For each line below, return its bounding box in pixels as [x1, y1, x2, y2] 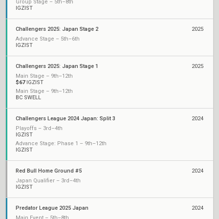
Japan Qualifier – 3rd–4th [16, 177, 81, 184]
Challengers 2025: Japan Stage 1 [16, 63, 98, 69]
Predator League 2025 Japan [16, 205, 88, 211]
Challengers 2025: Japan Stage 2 [16, 26, 98, 32]
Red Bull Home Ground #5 [16, 168, 82, 174]
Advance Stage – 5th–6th [16, 36, 80, 42]
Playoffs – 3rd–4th [16, 125, 63, 131]
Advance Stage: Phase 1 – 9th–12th [16, 140, 107, 147]
